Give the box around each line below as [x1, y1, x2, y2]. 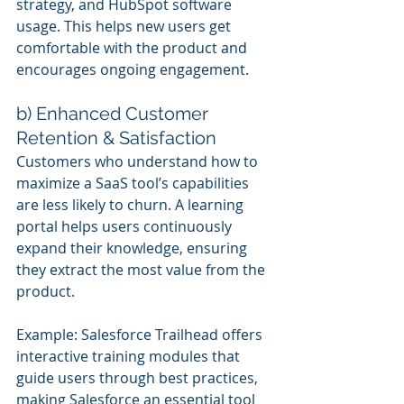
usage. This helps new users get [16, 15, 234, 36]
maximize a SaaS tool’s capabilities [16, 172, 252, 193]
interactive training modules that [16, 345, 243, 366]
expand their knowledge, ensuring [16, 237, 251, 258]
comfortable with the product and [16, 37, 251, 58]
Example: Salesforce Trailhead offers [16, 324, 266, 344]
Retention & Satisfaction [16, 126, 216, 149]
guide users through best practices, [16, 367, 262, 388]
